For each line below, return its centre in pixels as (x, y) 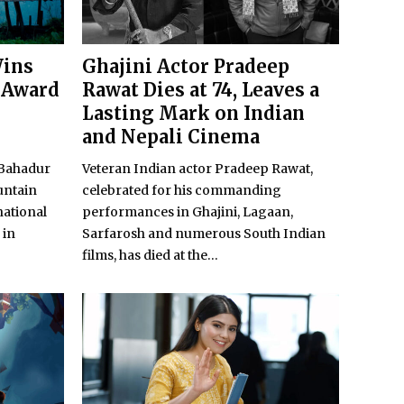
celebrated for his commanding (182, 191)
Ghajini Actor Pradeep (186, 67)
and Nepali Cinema (171, 137)
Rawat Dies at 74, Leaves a (201, 90)
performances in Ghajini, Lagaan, (188, 212)
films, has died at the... (150, 256)
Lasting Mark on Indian (193, 114)
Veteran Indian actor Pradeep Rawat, (197, 169)
